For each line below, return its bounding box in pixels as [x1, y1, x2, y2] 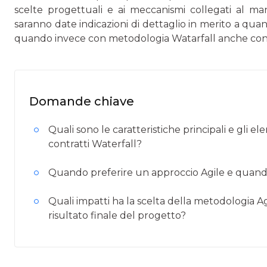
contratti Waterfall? [48, 138, 142, 150]
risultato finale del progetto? [48, 210, 186, 221]
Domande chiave [29, 94, 134, 108]
